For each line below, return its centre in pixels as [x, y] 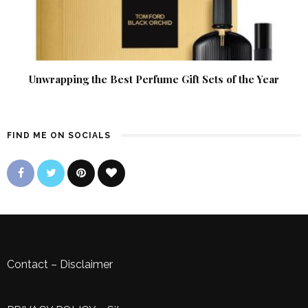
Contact [27, 265]
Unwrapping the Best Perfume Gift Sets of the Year [154, 79]
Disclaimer [86, 265]
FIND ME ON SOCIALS [59, 136]
